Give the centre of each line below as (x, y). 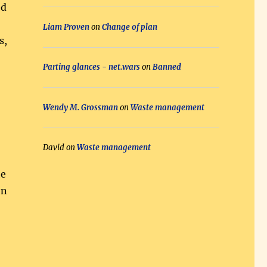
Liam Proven (66, 27)
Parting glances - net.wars (91, 67)
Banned (167, 67)
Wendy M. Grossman (80, 107)
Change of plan (129, 27)
